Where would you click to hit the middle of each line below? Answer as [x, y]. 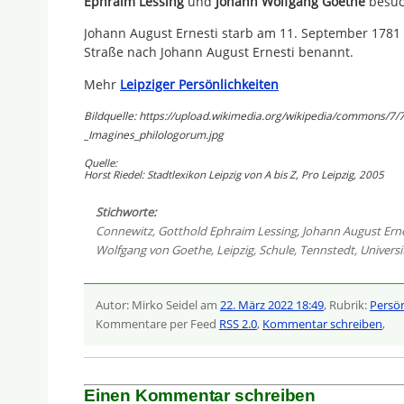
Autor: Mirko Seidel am [157, 304]
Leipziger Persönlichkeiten [199, 84]
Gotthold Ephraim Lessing [227, 230]
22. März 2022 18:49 [271, 304]
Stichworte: [125, 211]
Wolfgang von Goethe [153, 249]
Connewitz [124, 230]
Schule [276, 249]
